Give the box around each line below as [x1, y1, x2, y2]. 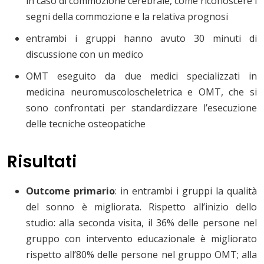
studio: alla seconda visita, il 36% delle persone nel [26, 216, 257, 230]
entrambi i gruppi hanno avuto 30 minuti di [26, 32, 257, 45]
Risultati [7, 150, 77, 174]
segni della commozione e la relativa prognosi [26, 10, 228, 24]
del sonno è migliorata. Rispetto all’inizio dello [26, 200, 257, 214]
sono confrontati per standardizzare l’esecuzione [26, 101, 257, 115]
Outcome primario [26, 184, 115, 198]
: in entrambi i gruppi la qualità [115, 184, 257, 198]
